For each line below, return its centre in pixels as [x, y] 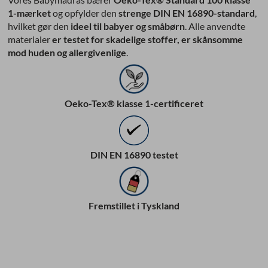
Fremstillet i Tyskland [134, 206]
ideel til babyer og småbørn [128, 26]
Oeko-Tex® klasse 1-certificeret [134, 103]
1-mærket [30, 13]
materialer [30, 39]
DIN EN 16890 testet [134, 154]
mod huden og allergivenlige [67, 52]
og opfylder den [85, 13]
